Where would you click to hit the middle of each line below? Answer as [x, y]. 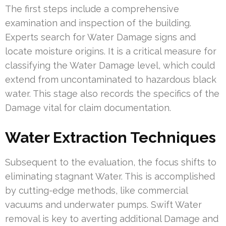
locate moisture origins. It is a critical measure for [111, 51]
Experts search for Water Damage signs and [100, 37]
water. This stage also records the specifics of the [112, 94]
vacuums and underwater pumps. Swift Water [103, 205]
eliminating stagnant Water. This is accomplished [110, 177]
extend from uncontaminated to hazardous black [111, 80]
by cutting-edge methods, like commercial [96, 191]
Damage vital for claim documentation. [88, 108]
